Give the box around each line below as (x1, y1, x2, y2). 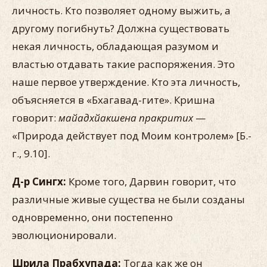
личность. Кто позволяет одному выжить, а (12, 4, 231, 17)
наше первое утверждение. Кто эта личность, (12, 75, 240, 89)
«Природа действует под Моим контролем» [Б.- (12, 129, 252, 142)
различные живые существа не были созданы (12, 193, 245, 206)
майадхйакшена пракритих (58, 111, 193, 125)
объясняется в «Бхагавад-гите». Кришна (12, 93, 215, 107)
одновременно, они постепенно (12, 210, 173, 224)
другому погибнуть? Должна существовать (12, 21, 229, 35)
